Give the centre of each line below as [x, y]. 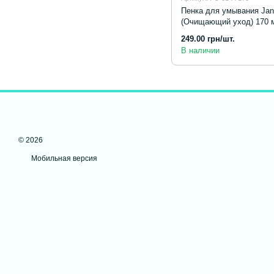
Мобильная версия [63, 159]
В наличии [200, 51]
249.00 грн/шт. [208, 39]
